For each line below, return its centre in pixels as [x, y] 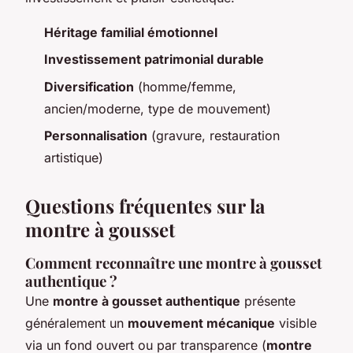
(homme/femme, [185, 86]
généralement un [76, 323]
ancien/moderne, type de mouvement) [158, 108]
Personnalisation [96, 136]
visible [296, 323]
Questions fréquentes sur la [145, 206]
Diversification [89, 86]
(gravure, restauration [214, 136]
